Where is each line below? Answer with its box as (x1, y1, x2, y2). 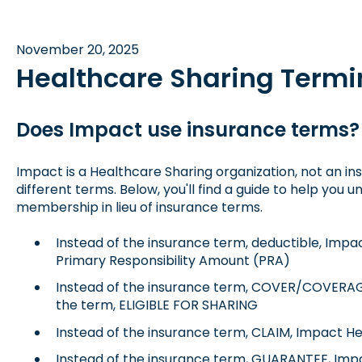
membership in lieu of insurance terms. (15, 197, 263, 217)
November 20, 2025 (15, 40, 139, 59)
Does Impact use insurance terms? (15, 116, 360, 144)
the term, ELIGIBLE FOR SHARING (55, 296, 258, 315)
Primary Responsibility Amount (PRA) (55, 251, 290, 271)
